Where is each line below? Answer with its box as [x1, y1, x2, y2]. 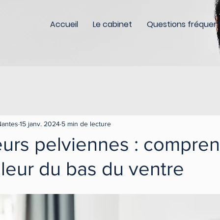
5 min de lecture [61, 119, 111, 128]
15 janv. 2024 [20, 119, 60, 128]
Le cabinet [93, 19, 132, 30]
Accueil [50, 19, 78, 30]
